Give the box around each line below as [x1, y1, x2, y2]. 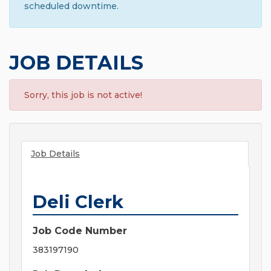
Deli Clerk [33, 191, 123, 213]
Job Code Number [33, 225, 127, 237]
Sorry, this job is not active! [24, 90, 142, 101]
